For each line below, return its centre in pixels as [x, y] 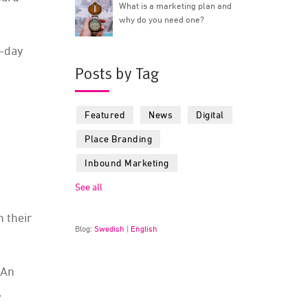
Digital [210, 114]
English [144, 229]
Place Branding [119, 139]
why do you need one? [162, 19]
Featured [105, 114]
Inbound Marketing [127, 163]
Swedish [110, 229]
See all [89, 187]
